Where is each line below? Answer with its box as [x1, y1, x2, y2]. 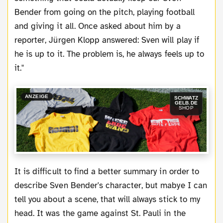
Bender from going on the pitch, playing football [14, 6, 195, 17]
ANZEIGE [24, 94, 49, 99]
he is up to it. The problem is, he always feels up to [14, 48, 204, 59]
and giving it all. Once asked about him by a [14, 20, 181, 31]
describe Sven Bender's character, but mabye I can [14, 180, 207, 191]
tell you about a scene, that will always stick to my [14, 194, 200, 205]
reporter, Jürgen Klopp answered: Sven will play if [14, 34, 199, 45]
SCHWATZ [174, 95, 198, 101]
